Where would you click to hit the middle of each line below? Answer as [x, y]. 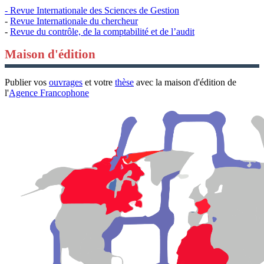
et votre [99, 82]
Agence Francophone [49, 93]
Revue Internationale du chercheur [74, 21]
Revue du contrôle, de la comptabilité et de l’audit [102, 31]
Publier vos [27, 82]
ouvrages [66, 82]
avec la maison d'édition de [185, 82]
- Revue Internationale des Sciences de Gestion [92, 10]
